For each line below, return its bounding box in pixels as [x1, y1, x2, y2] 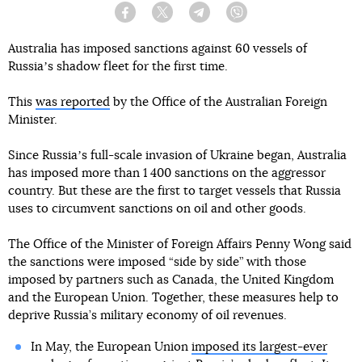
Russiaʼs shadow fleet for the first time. [8, 60, 228, 73]
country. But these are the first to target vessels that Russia [8, 184, 341, 197]
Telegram [210, 13, 246, 23]
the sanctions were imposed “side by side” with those [8, 255, 306, 268]
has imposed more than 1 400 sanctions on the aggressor [8, 166, 326, 179]
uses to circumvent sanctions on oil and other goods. [8, 202, 306, 215]
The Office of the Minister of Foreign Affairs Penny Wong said [8, 238, 351, 250]
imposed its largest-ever [191, 340, 327, 353]
